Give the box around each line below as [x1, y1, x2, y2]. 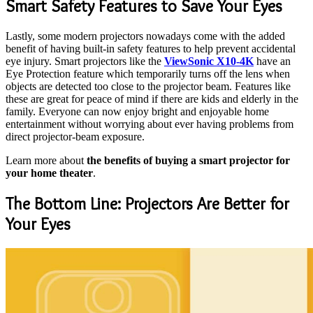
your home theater [6, 167, 93, 180]
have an [254, 55, 291, 68]
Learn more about [6, 154, 87, 167]
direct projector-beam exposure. [6, 131, 145, 143]
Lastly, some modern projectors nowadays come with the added [6, 30, 285, 43]
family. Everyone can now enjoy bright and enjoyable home [6, 105, 269, 118]
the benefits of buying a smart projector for [87, 154, 290, 167]
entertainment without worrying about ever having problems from [6, 118, 293, 131]
